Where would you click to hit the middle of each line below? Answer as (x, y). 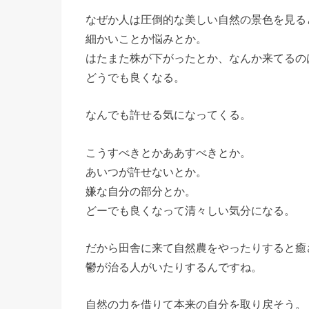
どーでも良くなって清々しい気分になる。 (190, 210)
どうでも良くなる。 (135, 77)
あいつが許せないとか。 (146, 171)
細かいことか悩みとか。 (146, 38)
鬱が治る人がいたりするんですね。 (174, 267)
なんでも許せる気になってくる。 (168, 115)
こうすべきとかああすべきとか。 (168, 152)
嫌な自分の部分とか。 (141, 191)
